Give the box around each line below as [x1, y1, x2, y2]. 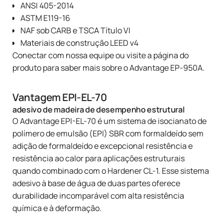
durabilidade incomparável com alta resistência [12, 190, 184, 202]
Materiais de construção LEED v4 [20, 37, 138, 49]
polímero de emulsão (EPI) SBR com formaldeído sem [12, 128, 204, 139]
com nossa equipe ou [48, 50, 125, 61]
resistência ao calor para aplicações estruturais [12, 153, 185, 164]
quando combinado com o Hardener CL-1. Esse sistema [12, 165, 209, 177]
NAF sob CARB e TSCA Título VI [20, 25, 130, 36]
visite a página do [125, 50, 189, 61]
